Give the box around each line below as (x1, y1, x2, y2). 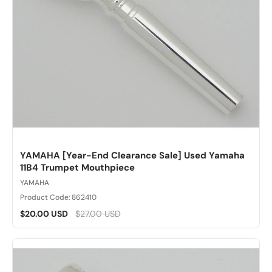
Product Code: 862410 (20, 192, 97, 202)
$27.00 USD (75, 208, 121, 219)
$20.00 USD (20, 208, 68, 219)
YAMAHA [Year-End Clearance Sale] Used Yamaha (20, 149, 245, 161)
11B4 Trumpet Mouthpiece (20, 161, 135, 174)
